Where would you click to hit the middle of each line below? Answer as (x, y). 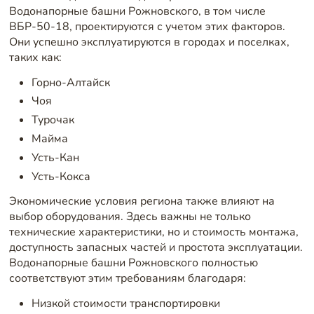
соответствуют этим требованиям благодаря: (127, 279)
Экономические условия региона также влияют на (142, 202)
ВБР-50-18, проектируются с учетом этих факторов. (147, 27)
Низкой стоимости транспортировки (125, 303)
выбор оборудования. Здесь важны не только (130, 217)
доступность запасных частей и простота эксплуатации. (156, 248)
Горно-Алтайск (70, 82)
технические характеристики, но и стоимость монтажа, (153, 232)
